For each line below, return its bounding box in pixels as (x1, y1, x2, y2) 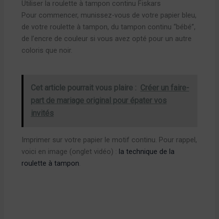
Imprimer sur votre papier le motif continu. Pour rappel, (22, 135, 197, 145)
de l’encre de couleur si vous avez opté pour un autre (22, 34, 192, 43)
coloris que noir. (22, 45, 73, 55)
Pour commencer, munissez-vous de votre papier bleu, (22, 10, 197, 20)
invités (30, 109, 54, 118)
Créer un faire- (140, 83, 189, 93)
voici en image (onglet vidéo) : (22, 147, 119, 156)
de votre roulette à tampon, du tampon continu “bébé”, (22, 22, 196, 31)
